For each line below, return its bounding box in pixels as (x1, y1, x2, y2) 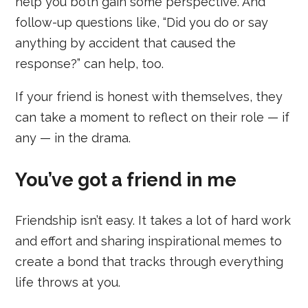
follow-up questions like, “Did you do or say (15, 15, 269, 30)
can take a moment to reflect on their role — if (15, 110, 290, 125)
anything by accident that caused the (15, 36, 236, 51)
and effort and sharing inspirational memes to (15, 234, 283, 249)
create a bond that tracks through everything (15, 254, 284, 269)
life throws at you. (15, 275, 121, 290)
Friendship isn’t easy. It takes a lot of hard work (15, 213, 291, 228)
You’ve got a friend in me (15, 168, 237, 190)
